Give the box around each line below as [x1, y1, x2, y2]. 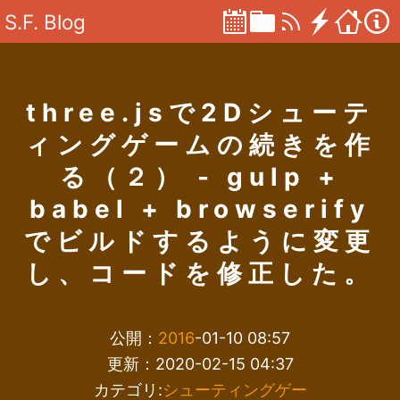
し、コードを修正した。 [25, 258, 375, 288]
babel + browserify [29, 194, 371, 224]
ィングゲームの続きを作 [24, 129, 376, 160]
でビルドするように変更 [24, 226, 376, 256]
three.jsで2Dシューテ [25, 97, 375, 128]
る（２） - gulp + [59, 162, 341, 192]
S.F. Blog [4, 9, 86, 34]
